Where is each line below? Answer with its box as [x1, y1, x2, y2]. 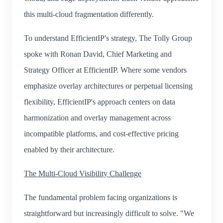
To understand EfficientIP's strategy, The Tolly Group [24, 33, 192, 42]
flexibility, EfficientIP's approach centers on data [24, 97, 175, 106]
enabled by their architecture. [24, 145, 114, 154]
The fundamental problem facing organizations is [24, 193, 177, 202]
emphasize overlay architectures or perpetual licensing [24, 81, 193, 90]
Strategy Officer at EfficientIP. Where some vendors [24, 65, 187, 74]
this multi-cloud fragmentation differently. [24, 9, 154, 18]
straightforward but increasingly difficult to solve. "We [24, 209, 194, 218]
